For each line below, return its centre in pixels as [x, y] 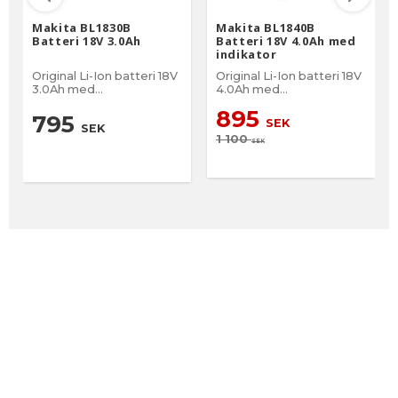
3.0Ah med [64, 90]
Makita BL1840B [266, 28]
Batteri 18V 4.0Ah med [286, 41]
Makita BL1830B [82, 28]
